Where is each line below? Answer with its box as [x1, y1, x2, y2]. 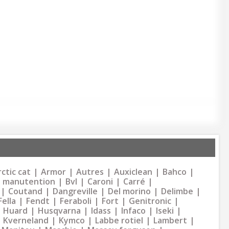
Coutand [8, 186, 42, 197]
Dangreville [53, 186, 98, 197]
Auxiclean [114, 166, 152, 177]
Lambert [153, 215, 187, 226]
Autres [76, 166, 104, 177]
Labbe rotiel [95, 215, 143, 226]
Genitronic [129, 195, 171, 207]
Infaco [121, 205, 146, 216]
